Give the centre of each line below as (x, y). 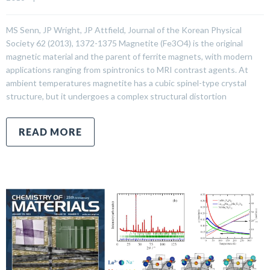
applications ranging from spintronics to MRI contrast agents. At (127, 69)
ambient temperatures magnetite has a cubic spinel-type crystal (126, 83)
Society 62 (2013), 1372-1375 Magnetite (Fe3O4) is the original (124, 43)
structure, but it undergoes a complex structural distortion (116, 96)
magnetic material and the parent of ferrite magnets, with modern (129, 56)
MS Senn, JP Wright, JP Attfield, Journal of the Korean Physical (124, 30)
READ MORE (50, 131)
